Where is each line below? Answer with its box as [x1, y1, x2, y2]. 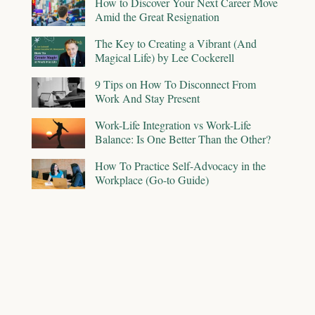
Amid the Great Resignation [95, 8, 219, 24]
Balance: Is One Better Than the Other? [95, 131, 271, 146]
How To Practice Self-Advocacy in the [95, 157, 266, 173]
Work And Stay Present [95, 90, 200, 105]
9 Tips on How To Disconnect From [95, 76, 256, 91]
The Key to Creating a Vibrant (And [95, 35, 257, 51]
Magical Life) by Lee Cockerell [95, 49, 234, 65]
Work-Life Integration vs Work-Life [95, 117, 251, 132]
